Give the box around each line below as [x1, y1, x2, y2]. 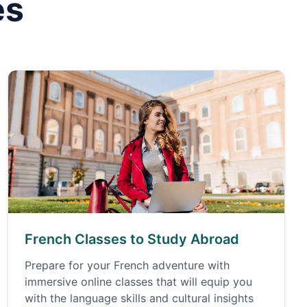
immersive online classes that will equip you [24, 275, 252, 288]
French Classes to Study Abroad [24, 231, 239, 247]
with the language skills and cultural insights [24, 291, 254, 305]
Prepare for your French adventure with [24, 258, 230, 272]
